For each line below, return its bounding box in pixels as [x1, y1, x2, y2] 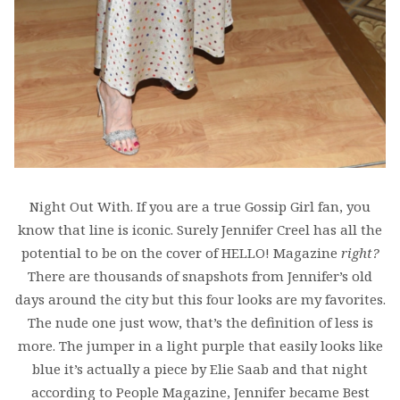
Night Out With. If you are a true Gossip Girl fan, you [29, 197, 371, 216]
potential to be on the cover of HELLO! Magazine [21, 244, 341, 262]
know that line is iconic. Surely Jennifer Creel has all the [18, 221, 382, 239]
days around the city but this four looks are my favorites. [14, 290, 386, 309]
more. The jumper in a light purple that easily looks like [17, 337, 383, 355]
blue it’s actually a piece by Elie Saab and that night [32, 360, 368, 379]
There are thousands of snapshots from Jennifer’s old [28, 267, 372, 286]
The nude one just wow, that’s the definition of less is [27, 313, 373, 332]
